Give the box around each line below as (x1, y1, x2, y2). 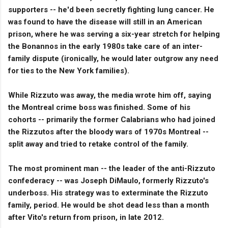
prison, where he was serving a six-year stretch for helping (8, 29, 220, 39)
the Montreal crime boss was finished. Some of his (8, 102, 190, 112)
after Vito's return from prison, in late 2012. (8, 212, 164, 222)
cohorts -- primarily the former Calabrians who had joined (8, 115, 215, 124)
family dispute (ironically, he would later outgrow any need (8, 53, 218, 63)
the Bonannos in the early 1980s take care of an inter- (8, 41, 203, 51)
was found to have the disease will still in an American (8, 17, 202, 26)
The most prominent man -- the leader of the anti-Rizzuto (8, 163, 215, 173)
